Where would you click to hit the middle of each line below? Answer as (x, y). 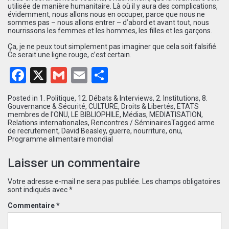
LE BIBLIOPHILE (95, 114)
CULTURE (103, 106)
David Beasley (84, 131)
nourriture (150, 131)
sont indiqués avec (38, 189)
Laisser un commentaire (74, 163)
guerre (120, 131)
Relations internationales (48, 122)
